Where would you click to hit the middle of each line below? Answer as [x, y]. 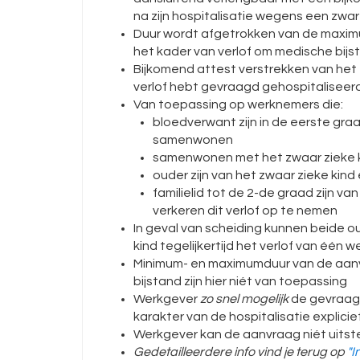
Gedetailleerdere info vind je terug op [240, 352]
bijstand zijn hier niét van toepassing [240, 281]
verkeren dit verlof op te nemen [245, 211]
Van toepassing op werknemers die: [238, 104]
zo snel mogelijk [244, 299]
